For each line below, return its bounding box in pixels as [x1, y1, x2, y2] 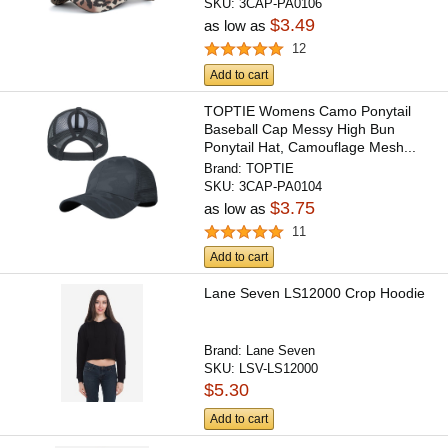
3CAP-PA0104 [239, 178, 323, 194]
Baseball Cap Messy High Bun [204, 120, 396, 137]
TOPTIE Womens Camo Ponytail [204, 102, 412, 119]
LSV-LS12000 [239, 361, 319, 377]
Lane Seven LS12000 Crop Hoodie [204, 285, 426, 302]
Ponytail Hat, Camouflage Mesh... [204, 138, 417, 155]
